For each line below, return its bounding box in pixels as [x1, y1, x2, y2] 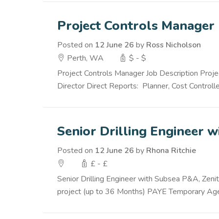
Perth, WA [65, 53, 104, 64]
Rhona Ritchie [146, 145, 196, 156]
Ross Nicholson [146, 40, 201, 50]
